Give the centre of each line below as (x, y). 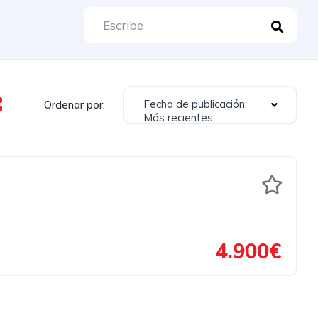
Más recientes (178, 117)
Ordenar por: (75, 104)
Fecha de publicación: (195, 104)
